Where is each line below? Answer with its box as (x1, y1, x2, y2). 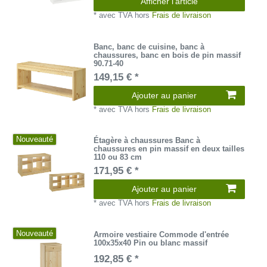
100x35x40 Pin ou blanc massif (94, 238, 208, 247)
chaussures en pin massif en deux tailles (94, 144, 245, 154)
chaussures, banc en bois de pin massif (94, 50, 241, 60)
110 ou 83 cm (94, 153, 142, 162)
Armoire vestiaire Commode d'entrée (94, 229, 229, 239)
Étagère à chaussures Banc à (94, 136, 201, 145)
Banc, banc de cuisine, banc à (94, 42, 205, 51)
